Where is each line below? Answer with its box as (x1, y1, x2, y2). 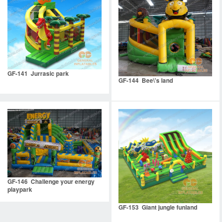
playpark (7, 184, 32, 194)
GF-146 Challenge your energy (7, 176, 95, 186)
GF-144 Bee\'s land (118, 76, 173, 85)
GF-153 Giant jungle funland (118, 202, 197, 212)
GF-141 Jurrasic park (7, 69, 69, 78)
